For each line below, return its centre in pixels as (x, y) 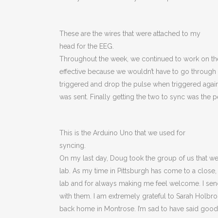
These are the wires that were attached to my (130, 34)
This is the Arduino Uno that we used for (122, 133)
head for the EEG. (87, 46)
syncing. (73, 145)
